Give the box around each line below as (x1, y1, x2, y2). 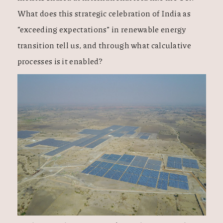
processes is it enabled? (17, 55, 103, 67)
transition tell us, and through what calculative (17, 39, 191, 51)
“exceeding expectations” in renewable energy (17, 23, 186, 35)
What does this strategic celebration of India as (17, 7, 191, 19)
